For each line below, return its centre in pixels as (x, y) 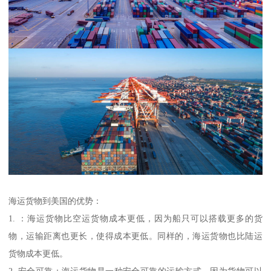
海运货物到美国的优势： (55, 201)
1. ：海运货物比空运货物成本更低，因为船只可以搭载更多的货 (135, 219)
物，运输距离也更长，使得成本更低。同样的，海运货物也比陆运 (135, 236)
